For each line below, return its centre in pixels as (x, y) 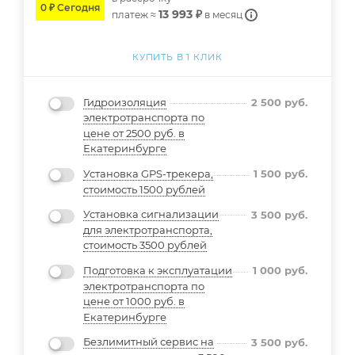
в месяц (223, 15)
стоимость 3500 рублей (145, 245)
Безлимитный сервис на (149, 342)
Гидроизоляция (125, 102)
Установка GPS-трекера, (148, 173)
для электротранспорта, (148, 229)
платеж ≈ (135, 15)
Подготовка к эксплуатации (158, 270)
